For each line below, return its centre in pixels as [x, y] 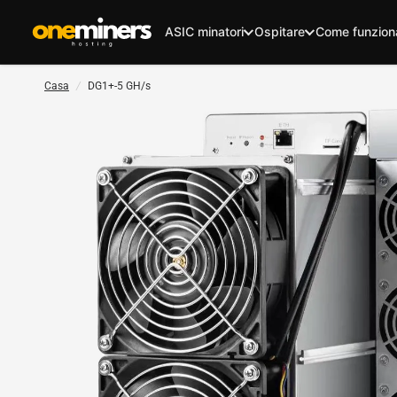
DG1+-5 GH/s [119, 86]
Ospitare [280, 31]
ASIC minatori [204, 31]
